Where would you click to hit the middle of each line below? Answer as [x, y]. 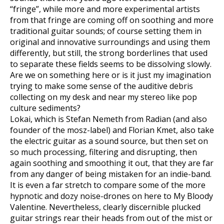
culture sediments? [45, 108]
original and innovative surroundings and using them [110, 42]
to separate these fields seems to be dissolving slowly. [111, 64]
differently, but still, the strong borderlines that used [109, 53]
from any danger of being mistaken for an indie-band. [111, 174]
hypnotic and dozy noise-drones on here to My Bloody [111, 196]
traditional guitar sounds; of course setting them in [106, 31]
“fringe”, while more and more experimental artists [105, 9]
